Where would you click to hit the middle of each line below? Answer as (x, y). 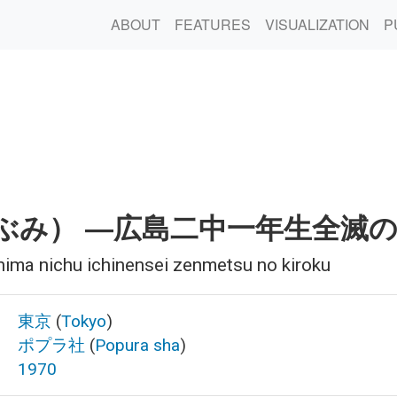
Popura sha (137, 345)
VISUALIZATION (317, 24)
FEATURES (213, 24)
